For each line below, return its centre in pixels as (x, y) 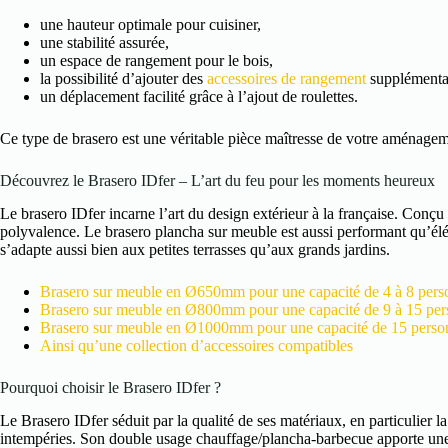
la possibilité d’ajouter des (123, 79)
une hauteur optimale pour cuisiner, (150, 25)
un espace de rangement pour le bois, (156, 61)
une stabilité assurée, (104, 43)
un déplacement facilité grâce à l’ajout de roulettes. (199, 97)
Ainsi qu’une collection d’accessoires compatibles (196, 346)
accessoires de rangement (286, 79)
